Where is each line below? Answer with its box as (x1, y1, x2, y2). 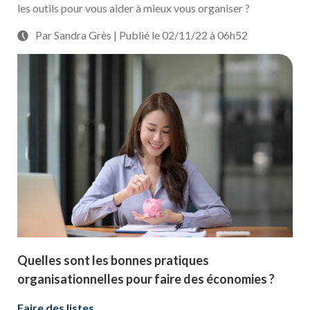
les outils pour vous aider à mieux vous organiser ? (17, 1, 250, 15)
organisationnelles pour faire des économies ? (17, 271, 275, 287)
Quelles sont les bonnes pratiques (17, 253, 209, 268)
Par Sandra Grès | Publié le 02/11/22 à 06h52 (35, 28, 248, 42)
